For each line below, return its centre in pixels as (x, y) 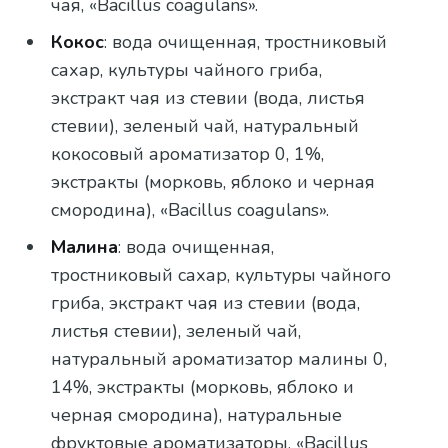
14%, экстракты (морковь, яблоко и (203, 386)
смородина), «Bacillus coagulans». (190, 209)
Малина (85, 246)
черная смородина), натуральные (197, 414)
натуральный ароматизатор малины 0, (219, 358)
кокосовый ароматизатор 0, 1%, (188, 153)
